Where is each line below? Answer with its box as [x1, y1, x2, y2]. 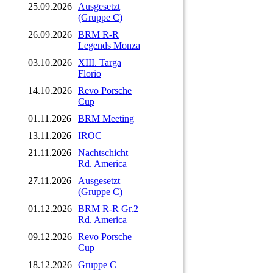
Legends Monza [78, 40, 140, 51]
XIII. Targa [78, 57, 121, 68]
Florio [78, 68, 101, 79]
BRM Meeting [78, 113, 134, 124]
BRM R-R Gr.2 [78, 203, 138, 214]
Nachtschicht [78, 147, 128, 158]
